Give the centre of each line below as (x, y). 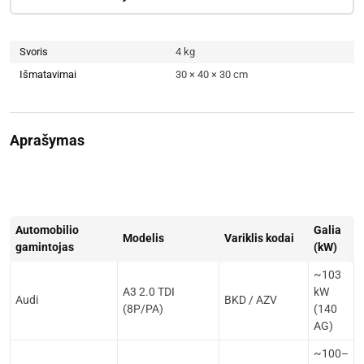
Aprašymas (47, 140)
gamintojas (45, 247)
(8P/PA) (143, 309)
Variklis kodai (259, 238)
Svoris (34, 52)
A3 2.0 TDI (149, 292)
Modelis (143, 238)
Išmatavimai (48, 74)
